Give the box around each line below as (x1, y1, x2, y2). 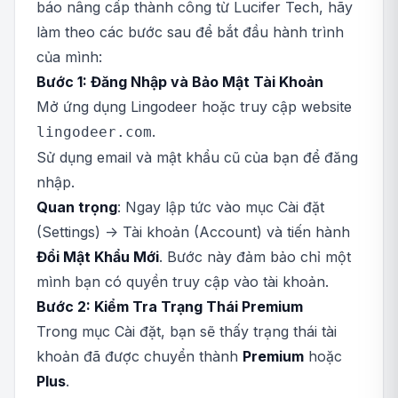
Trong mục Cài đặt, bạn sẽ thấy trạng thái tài (36, 322, 337, 340)
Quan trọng (36, 198, 117, 216)
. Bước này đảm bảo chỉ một (159, 248, 351, 266)
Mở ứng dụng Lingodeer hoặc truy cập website (36, 98, 352, 115)
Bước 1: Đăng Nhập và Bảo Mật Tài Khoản (36, 73, 323, 91)
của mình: (36, 48, 102, 66)
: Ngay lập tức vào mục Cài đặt (117, 198, 324, 216)
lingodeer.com (36, 123, 152, 140)
